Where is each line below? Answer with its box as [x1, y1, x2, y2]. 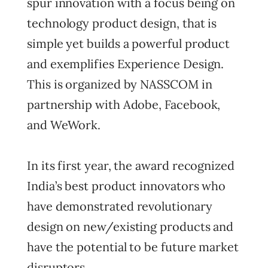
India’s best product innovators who [27, 178, 226, 193]
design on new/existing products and [27, 219, 234, 234]
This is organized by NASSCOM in [27, 77, 212, 92]
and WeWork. [27, 117, 101, 132]
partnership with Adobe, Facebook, [27, 97, 221, 112]
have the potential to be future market [27, 239, 239, 254]
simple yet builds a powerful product [27, 36, 230, 51]
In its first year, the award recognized [27, 158, 234, 173]
